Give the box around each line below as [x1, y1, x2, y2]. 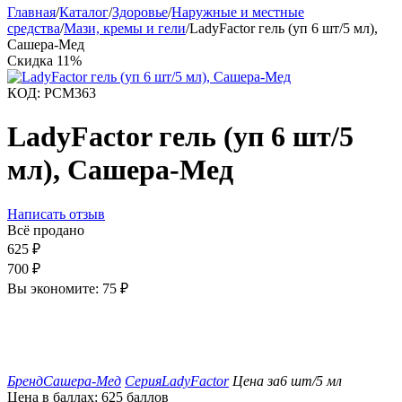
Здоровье [112, 4, 168, 20]
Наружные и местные [171, 4, 304, 20]
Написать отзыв [7, 205, 105, 222]
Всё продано [7, 222, 84, 238]
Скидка [7, 53, 57, 68]
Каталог [59, 4, 109, 20]
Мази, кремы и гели [64, 21, 186, 36]
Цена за [232, 372, 280, 389]
